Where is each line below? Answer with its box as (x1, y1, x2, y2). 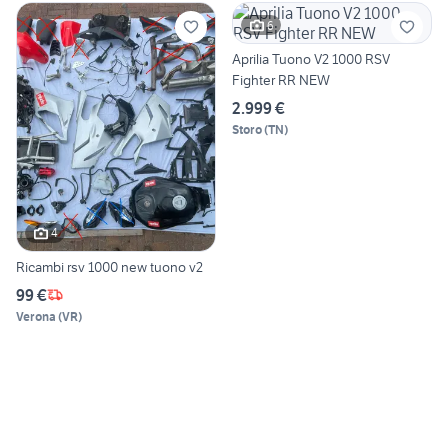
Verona (16, 308, 56, 324)
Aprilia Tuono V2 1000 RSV (232, 50, 390, 69)
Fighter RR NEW (232, 71, 330, 90)
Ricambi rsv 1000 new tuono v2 (16, 257, 203, 276)
